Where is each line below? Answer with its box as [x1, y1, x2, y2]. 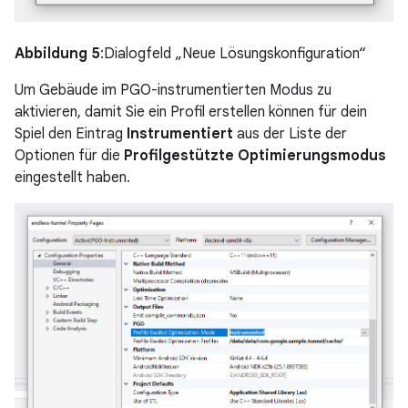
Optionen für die [15, 146, 124, 165]
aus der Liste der [233, 124, 347, 143]
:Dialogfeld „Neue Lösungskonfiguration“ [100, 44, 366, 63]
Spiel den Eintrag [15, 124, 127, 143]
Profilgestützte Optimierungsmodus [124, 146, 386, 165]
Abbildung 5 [15, 44, 100, 63]
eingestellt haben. [15, 168, 130, 187]
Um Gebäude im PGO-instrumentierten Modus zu [15, 80, 331, 99]
